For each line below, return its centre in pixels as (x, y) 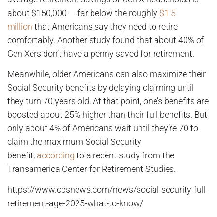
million (20, 27)
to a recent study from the (124, 155)
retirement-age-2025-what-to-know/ (75, 203)
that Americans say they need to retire (105, 27)
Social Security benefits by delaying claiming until (101, 88)
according (56, 155)
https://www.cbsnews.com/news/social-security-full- (108, 189)
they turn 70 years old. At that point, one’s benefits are (108, 101)
